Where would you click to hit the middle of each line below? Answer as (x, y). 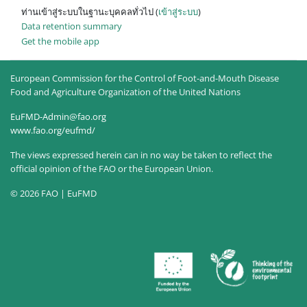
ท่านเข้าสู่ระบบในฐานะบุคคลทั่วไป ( (90, 11)
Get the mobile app (60, 41)
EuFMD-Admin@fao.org (58, 117)
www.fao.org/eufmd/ (53, 131)
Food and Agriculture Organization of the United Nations (125, 92)
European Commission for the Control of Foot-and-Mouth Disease (145, 78)
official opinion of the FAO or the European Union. (112, 169)
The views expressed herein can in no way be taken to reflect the (141, 155)
